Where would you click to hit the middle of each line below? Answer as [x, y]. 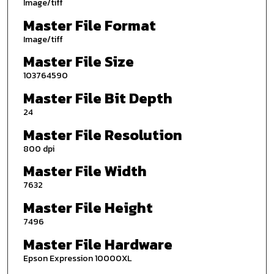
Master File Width [85, 171]
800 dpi [39, 149]
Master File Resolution [102, 135]
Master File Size [78, 62]
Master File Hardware [98, 244]
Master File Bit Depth [98, 98]
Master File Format [89, 25]
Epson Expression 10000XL [77, 258]
